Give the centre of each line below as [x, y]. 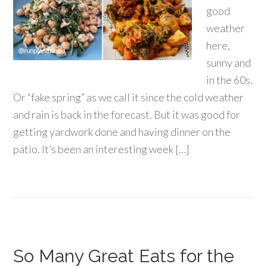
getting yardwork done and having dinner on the [122, 132]
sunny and [229, 63]
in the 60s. [230, 80]
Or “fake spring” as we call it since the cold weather [129, 97]
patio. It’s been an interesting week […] [102, 149]
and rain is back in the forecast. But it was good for [127, 114]
